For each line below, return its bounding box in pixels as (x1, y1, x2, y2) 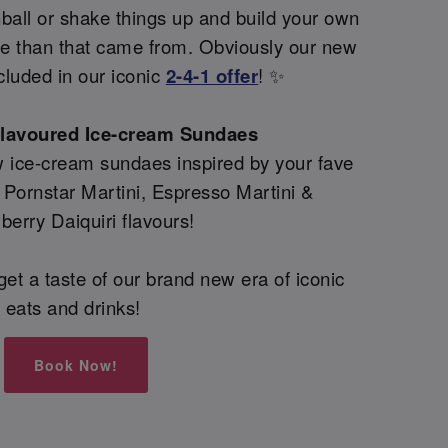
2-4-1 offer (165, 62, 259, 90)
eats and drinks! (5, 294, 147, 321)
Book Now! (34, 354, 118, 375)
